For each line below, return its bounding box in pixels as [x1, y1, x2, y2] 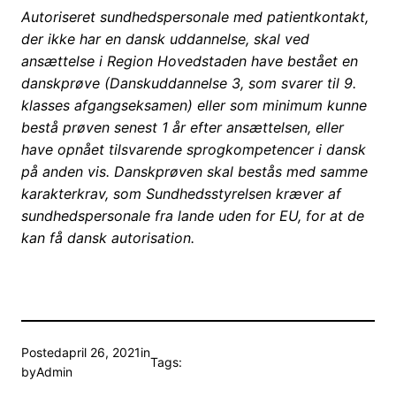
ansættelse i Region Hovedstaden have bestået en [21, 52, 358, 71]
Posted [21, 345, 62, 361]
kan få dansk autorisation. [21, 229, 194, 247]
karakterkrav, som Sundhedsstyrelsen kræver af [21, 185, 341, 203]
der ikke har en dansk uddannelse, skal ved [21, 30, 309, 49]
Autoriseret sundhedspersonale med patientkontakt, [21, 8, 369, 27]
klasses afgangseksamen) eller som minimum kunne [21, 96, 367, 115]
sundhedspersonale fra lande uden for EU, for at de [21, 207, 364, 225]
